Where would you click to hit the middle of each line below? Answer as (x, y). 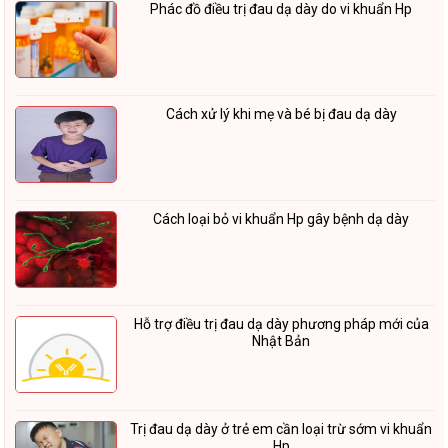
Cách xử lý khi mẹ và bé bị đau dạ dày (281, 114)
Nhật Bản (281, 341)
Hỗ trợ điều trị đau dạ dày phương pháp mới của (281, 324)
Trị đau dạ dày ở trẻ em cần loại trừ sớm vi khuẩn (281, 429)
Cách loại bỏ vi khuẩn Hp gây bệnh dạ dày (281, 219)
